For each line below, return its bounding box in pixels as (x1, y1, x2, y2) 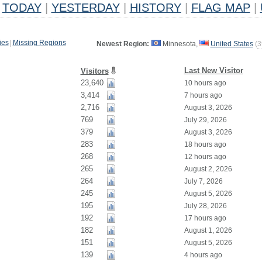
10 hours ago (184, 79, 226, 87)
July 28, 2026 (184, 202, 227, 210)
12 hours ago (184, 153, 226, 161)
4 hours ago (184, 251, 222, 259)
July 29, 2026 (184, 116, 227, 124)
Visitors (80, 67, 109, 75)
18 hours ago (184, 140, 226, 149)
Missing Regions (12, 39, 66, 47)
